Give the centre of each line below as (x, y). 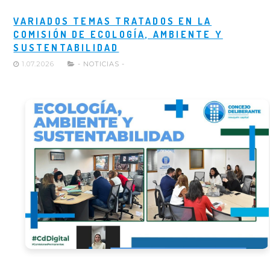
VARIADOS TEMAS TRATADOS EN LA (113, 21)
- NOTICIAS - (102, 64)
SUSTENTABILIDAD (66, 47)
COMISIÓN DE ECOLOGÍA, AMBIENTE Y (118, 34)
